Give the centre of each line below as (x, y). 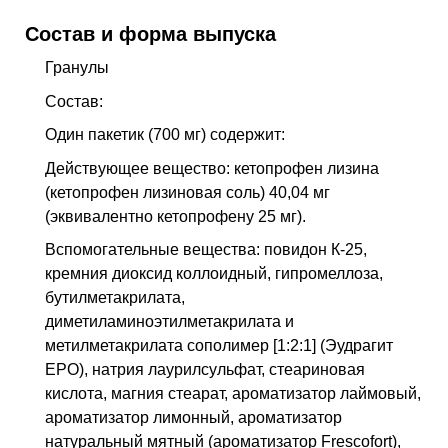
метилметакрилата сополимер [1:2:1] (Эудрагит (219, 346)
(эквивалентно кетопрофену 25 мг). (175, 216)
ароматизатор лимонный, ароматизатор (193, 418)
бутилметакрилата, (115, 298)
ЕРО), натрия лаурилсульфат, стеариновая (205, 370)
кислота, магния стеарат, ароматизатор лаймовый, (233, 394)
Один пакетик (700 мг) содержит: (165, 135)
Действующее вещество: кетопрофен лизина (212, 168)
